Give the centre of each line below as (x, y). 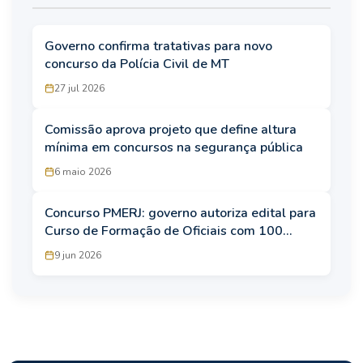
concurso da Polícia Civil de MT (139, 64)
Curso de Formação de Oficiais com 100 (164, 231)
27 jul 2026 (79, 88)
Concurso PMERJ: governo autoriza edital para (180, 213)
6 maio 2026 (83, 171)
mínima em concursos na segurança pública (175, 147)
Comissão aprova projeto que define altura (171, 129)
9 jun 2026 (78, 255)
